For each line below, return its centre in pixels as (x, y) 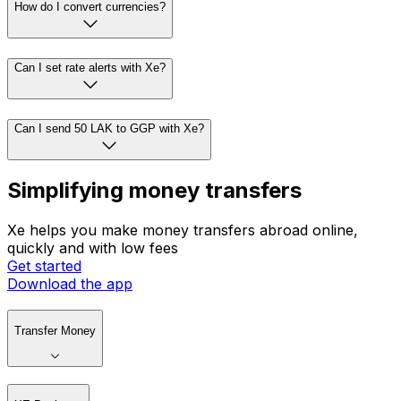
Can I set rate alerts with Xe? (90, 67)
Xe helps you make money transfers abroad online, (183, 230)
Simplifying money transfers (154, 191)
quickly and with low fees (93, 248)
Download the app (70, 284)
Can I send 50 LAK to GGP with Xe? (109, 128)
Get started (44, 266)
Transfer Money (55, 331)
